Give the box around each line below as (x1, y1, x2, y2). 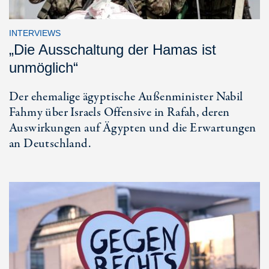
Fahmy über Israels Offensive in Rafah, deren (9, 103, 230, 121)
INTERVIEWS (9, 28, 61, 38)
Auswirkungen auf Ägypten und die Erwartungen (9, 119, 256, 137)
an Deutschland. (9, 134, 91, 153)
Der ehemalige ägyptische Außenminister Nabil (9, 88, 243, 106)
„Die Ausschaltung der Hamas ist (9, 41, 216, 58)
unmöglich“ (9, 59, 78, 76)
